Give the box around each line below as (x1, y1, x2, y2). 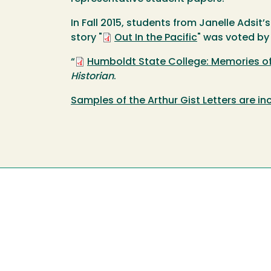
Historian (71, 71, 114, 82)
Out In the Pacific (114, 33, 197, 43)
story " (71, 33, 102, 43)
